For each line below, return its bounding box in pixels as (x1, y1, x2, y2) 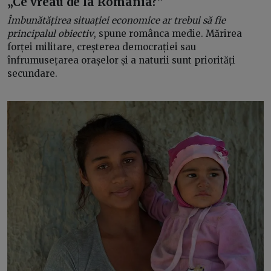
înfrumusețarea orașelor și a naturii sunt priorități (7, 54, 235, 66)
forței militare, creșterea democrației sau (7, 41, 196, 53)
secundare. (7, 67, 57, 79)
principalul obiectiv (7, 27, 94, 39)
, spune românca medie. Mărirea (94, 27, 242, 39)
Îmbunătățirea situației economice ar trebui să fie (7, 14, 226, 26)
